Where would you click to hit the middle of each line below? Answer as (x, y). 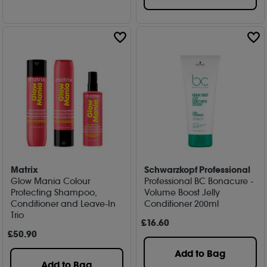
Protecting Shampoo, (54, 192)
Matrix (25, 170)
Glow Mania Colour (51, 181)
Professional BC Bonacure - (199, 181)
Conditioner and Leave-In (63, 204)
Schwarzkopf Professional (198, 170)
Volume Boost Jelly (182, 192)
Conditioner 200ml (182, 204)
